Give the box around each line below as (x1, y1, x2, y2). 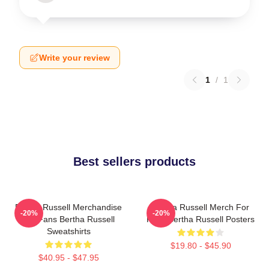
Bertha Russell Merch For (152, 202, 249, 212)
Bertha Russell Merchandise (15, 202, 122, 212)
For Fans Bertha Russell (22, 214, 115, 224)
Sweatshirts (46, 226, 91, 236)
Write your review (39, 53, 110, 62)
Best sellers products (73, 155, 196, 168)
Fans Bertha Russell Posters (147, 214, 255, 224)
